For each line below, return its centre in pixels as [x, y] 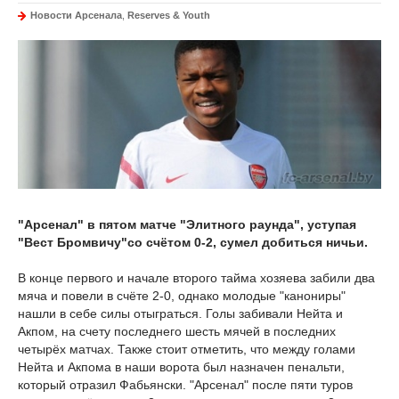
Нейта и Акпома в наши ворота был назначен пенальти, [181, 367]
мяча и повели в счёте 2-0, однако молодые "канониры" [182, 296]
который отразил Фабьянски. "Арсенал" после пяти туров [185, 385]
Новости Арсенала [76, 15]
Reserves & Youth [169, 15]
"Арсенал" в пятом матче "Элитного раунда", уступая [187, 225]
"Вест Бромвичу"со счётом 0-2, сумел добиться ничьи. [193, 243]
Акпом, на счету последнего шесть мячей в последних [177, 332]
